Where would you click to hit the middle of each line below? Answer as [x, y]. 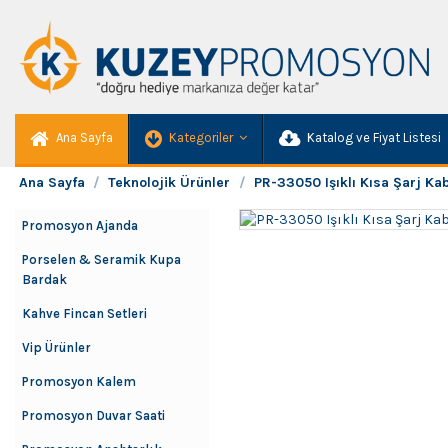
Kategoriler [201, 138]
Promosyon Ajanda [80, 225]
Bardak [44, 279]
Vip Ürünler [56, 347]
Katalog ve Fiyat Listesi [372, 138]
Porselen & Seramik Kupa [101, 259]
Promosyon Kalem [79, 381]
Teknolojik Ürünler [169, 182]
